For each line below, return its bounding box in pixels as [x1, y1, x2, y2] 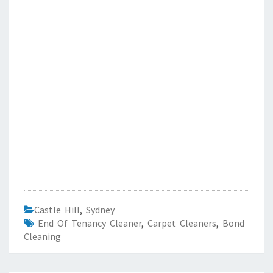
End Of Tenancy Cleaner [38, 217, 141, 229]
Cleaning [24, 230, 61, 243]
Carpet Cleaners [147, 217, 216, 229]
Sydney [86, 204, 115, 216]
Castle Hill [34, 204, 80, 216]
